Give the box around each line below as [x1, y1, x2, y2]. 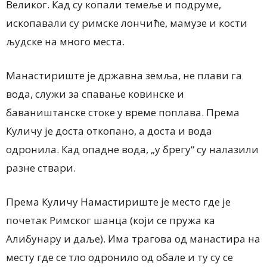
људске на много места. [6, 34, 125, 48]
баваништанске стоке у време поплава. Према [6, 105, 240, 119]
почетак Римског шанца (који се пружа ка [6, 213, 215, 227]
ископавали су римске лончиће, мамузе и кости [6, 15, 247, 30]
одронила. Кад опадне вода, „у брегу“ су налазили [6, 142, 259, 156]
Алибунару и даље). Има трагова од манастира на [6, 231, 260, 246]
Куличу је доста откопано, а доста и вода [6, 123, 212, 138]
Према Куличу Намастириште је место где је [6, 194, 231, 209]
